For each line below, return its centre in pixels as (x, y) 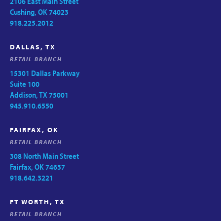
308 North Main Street (44, 156)
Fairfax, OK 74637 (37, 166)
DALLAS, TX (33, 47)
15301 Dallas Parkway (45, 73)
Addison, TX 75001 (39, 94)
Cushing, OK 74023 (39, 12)
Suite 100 (25, 84)
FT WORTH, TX (37, 202)
